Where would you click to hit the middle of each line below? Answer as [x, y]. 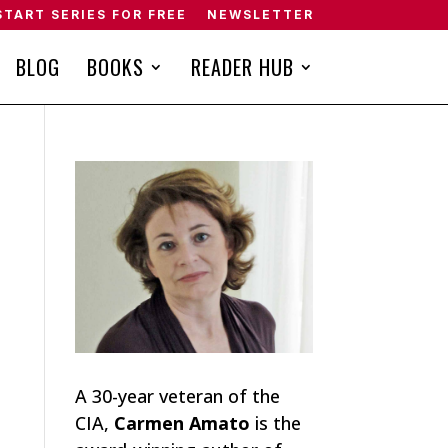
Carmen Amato [181, 423]
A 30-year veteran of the [177, 396]
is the [275, 423]
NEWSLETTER [260, 14]
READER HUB [242, 67]
